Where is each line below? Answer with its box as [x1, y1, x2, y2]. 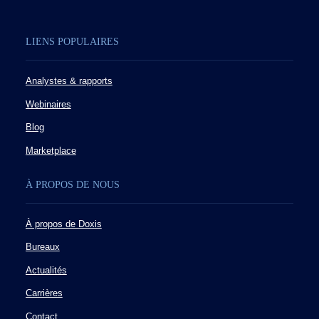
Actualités [25, 265, 67, 276]
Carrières [25, 288, 63, 299]
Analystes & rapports [25, 76, 113, 87]
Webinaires [25, 99, 71, 110]
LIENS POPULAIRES [25, 36, 119, 48]
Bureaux [25, 242, 60, 253]
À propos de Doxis [25, 219, 102, 229]
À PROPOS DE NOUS [25, 179, 120, 190]
